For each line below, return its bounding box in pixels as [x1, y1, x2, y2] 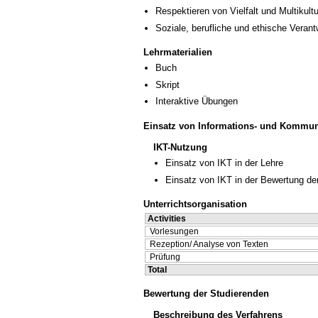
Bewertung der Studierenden [143, 287, 269, 299]
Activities [148, 214, 186, 224]
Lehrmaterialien [143, 47, 212, 58]
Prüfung [150, 252, 180, 263]
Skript [155, 79, 180, 90]
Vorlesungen [150, 226, 199, 237]
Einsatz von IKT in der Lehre [165, 158, 283, 169]
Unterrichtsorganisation [143, 199, 247, 210]
